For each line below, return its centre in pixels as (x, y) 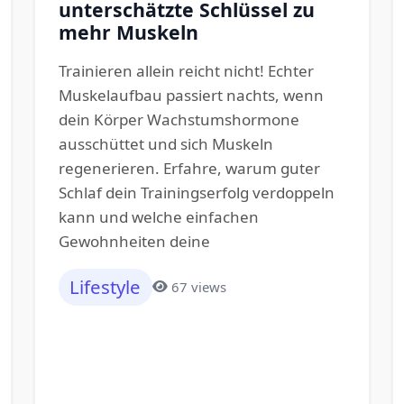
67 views (199, 286)
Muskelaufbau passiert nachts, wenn (191, 95)
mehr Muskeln (128, 32)
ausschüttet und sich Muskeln (165, 144)
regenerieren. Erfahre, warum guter (189, 168)
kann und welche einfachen (158, 217)
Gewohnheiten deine (134, 241)
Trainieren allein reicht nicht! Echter (186, 71)
